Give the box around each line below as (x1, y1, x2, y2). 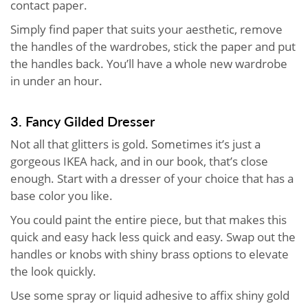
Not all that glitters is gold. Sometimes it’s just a (10, 136, 261, 153)
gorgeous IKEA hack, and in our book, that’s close (10, 153, 268, 170)
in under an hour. (10, 73, 105, 89)
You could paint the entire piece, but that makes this (10, 212, 287, 228)
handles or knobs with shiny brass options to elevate (10, 246, 289, 263)
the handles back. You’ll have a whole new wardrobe (10, 56, 287, 72)
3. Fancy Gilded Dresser (10, 111, 155, 131)
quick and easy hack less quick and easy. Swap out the (10, 229, 296, 245)
